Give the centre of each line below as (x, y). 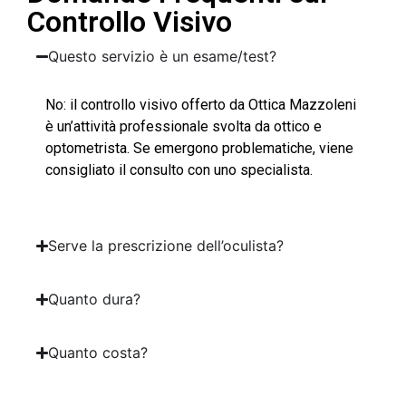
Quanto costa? (98, 353)
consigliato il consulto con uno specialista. (179, 170)
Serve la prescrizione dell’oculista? (166, 246)
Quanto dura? (95, 300)
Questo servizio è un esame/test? (163, 57)
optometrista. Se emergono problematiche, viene (199, 149)
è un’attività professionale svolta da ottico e (184, 127)
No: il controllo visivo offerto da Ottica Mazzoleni (201, 105)
